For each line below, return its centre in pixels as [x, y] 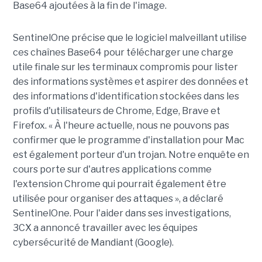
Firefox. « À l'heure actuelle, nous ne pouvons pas [121, 126]
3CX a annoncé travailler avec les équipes [105, 228]
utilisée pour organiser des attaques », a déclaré [118, 199]
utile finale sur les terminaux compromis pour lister [125, 67]
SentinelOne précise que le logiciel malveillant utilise [130, 38]
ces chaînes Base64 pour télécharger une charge [123, 53]
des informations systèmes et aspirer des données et [130, 82]
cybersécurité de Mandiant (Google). [93, 243]
